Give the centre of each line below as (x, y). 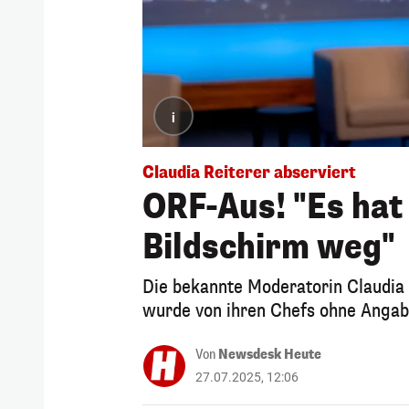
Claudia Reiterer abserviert (249, 172)
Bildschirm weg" (269, 247)
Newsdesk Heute (270, 354)
